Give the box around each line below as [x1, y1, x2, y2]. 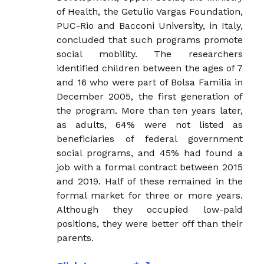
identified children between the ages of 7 [57, 62, 243, 74]
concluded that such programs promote [57, 34, 243, 45]
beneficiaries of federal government [57, 133, 243, 144]
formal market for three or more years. [57, 189, 243, 201]
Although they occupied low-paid [57, 203, 243, 215]
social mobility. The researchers [57, 48, 243, 60]
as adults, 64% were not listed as [57, 118, 243, 130]
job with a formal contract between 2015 [57, 161, 243, 173]
